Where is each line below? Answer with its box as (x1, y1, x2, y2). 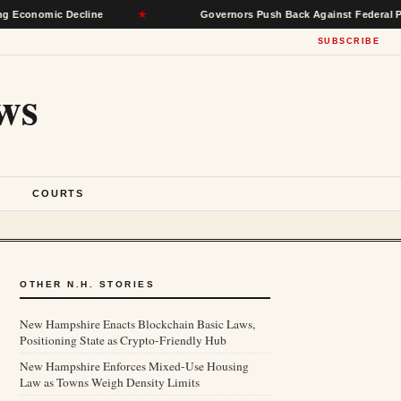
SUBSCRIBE (317, 37, 380, 46)
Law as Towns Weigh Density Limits (20, 374, 200, 390)
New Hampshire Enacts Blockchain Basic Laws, (20, 316, 255, 332)
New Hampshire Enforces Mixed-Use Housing (20, 358, 249, 374)
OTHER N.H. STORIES (20, 279, 155, 289)
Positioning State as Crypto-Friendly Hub (20, 332, 226, 348)
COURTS (32, 188, 84, 199)
